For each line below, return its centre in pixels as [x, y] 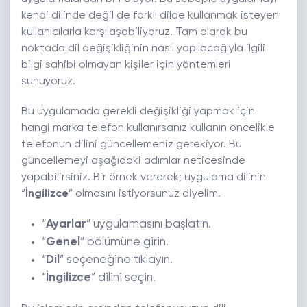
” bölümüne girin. [124, 243]
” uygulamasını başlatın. [149, 225]
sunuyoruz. [48, 82]
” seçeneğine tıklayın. [116, 260]
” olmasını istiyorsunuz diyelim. [145, 194]
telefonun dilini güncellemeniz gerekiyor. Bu [132, 145]
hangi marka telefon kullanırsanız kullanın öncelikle [148, 128]
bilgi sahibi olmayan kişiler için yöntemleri [126, 65]
